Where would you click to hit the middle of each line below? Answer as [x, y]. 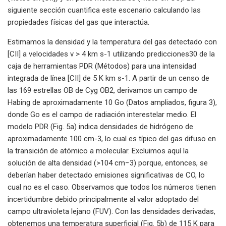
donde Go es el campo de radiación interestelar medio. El [102, 114]
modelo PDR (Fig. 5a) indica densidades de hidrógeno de [100, 126]
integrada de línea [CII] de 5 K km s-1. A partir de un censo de [108, 78]
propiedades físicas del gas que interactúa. [78, 22]
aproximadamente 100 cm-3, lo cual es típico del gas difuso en [112, 138]
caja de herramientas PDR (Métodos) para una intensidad [102, 66]
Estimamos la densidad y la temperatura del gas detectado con [112, 42]
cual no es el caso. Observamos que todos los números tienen [112, 187]
